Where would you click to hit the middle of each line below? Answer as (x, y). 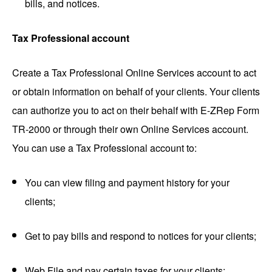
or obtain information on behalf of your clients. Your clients (136, 92)
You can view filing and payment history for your (127, 183)
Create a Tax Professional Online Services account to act (134, 73)
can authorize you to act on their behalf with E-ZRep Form (136, 110)
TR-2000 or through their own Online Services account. (130, 129)
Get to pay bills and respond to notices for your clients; (141, 236)
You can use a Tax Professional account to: (104, 148)
